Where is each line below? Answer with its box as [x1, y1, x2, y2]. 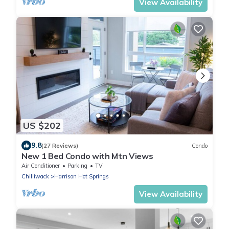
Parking [67, 162, 87, 170]
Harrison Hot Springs [54, 173, 109, 180]
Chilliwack [21, 173, 49, 180]
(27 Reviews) [41, 142, 78, 149]
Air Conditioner [21, 162, 60, 170]
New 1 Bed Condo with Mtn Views [21, 151, 153, 162]
